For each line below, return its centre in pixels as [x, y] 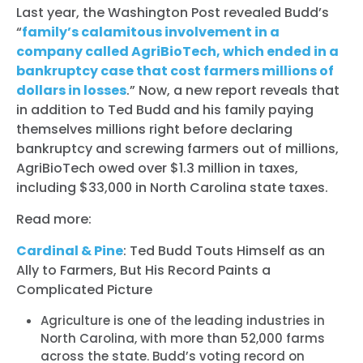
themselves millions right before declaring [154, 129]
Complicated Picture [84, 289]
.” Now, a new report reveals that [233, 90]
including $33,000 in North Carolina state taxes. [172, 187]
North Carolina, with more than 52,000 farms [183, 338]
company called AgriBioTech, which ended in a [177, 51]
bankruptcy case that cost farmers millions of [175, 70]
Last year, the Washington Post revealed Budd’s [173, 12]
